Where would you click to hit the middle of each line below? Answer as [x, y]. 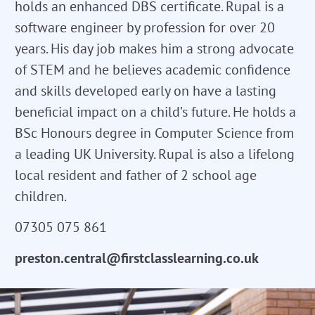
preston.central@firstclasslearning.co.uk [137, 258]
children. [41, 196]
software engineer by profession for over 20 [145, 27]
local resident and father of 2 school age [136, 175]
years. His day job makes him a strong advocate [154, 48]
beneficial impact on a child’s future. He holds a [155, 111]
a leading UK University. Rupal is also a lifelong [155, 154]
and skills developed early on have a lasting [146, 90]
